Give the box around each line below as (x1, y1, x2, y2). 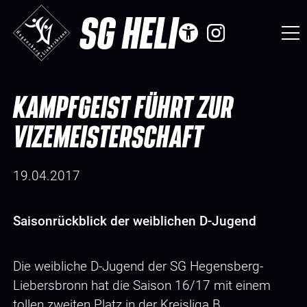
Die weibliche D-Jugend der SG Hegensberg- (13, 258, 263, 274)
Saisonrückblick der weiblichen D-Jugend (13, 212, 256, 229)
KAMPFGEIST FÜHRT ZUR (13, 90, 233, 123)
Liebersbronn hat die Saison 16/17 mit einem (13, 277, 271, 293)
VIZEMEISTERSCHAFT (13, 119, 203, 152)
